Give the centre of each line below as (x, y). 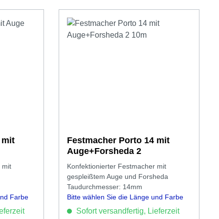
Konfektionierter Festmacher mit (117, 166)
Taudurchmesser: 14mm (105, 187)
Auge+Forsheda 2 (104, 151)
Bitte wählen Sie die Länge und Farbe (125, 197)
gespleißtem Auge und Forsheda (118, 176)
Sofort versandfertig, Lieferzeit (127, 211)
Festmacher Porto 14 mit (119, 140)
